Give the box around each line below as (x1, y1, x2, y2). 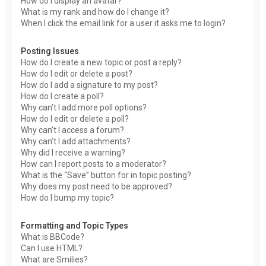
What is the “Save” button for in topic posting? (21, 170, 191, 180)
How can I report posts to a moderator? (21, 159, 166, 169)
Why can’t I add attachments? (21, 137, 131, 146)
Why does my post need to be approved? (21, 182, 172, 191)
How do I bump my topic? (21, 193, 114, 202)
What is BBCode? (21, 232, 84, 242)
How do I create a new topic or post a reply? (21, 58, 182, 67)
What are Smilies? (21, 255, 88, 264)
